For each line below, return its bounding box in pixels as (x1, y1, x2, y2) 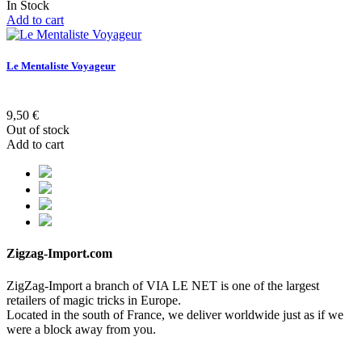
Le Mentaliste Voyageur (6, 59, 116, 72)
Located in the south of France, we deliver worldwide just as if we (6, 307, 343, 322)
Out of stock (6, 123, 69, 137)
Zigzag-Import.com (6, 246, 112, 261)
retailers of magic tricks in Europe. (6, 293, 181, 307)
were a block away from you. (6, 322, 156, 336)
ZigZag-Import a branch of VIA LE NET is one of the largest (6, 278, 319, 293)
